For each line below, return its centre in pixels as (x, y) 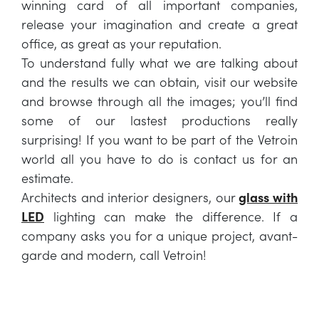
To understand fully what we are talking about (159, 62)
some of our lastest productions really (159, 120)
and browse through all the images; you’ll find (159, 101)
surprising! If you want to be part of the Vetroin (159, 139)
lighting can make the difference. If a (171, 216)
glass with (268, 197)
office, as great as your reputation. (121, 43)
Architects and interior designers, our (130, 197)
